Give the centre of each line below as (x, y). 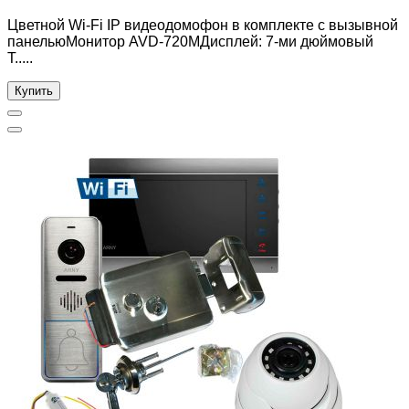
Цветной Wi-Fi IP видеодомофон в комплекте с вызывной (203, 25)
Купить (34, 90)
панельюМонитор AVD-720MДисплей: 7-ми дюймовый (190, 41)
